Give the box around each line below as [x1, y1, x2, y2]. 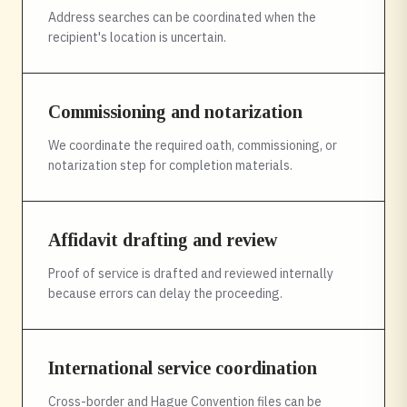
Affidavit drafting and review [48, 230, 277, 250]
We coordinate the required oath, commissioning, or [48, 137, 337, 154]
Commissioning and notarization [48, 102, 303, 122]
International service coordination [48, 358, 317, 378]
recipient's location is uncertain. [48, 29, 226, 45]
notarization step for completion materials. [48, 157, 293, 174]
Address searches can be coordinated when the [48, 9, 316, 25]
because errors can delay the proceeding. [48, 285, 283, 302]
